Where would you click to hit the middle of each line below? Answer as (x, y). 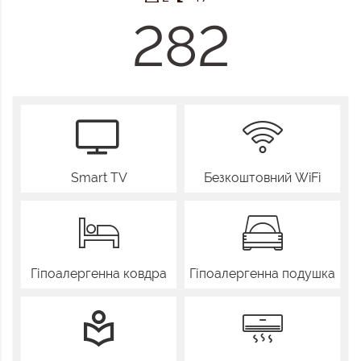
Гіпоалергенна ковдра (99, 274)
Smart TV (99, 178)
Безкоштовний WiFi (262, 178)
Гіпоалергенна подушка (262, 274)
